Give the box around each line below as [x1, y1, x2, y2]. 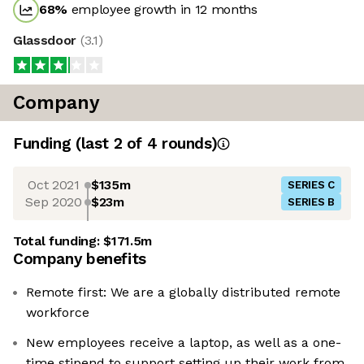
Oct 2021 [28, 176, 80, 193]
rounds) [157, 134, 218, 154]
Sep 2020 [25, 193, 82, 210]
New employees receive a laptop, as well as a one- [26, 335, 341, 351]
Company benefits [13, 249, 146, 269]
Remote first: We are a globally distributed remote [26, 284, 340, 301]
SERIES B [288, 196, 335, 209]
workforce [26, 305, 89, 321]
